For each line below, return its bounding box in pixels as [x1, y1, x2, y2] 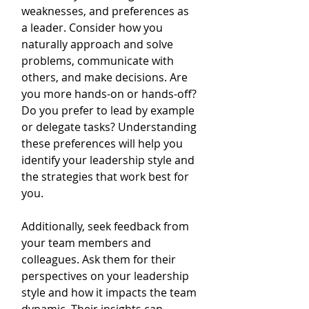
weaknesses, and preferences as [21, 3, 192, 19]
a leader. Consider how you [21, 20, 166, 35]
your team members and [21, 235, 154, 250]
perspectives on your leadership [21, 268, 192, 283]
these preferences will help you [21, 136, 186, 151]
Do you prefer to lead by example [21, 103, 197, 118]
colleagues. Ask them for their [21, 252, 179, 267]
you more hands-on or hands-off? [21, 86, 199, 101]
